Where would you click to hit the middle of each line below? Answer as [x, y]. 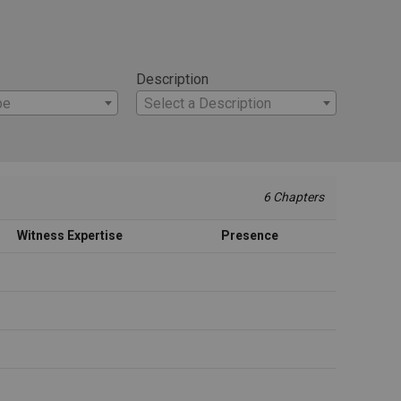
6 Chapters [294, 197]
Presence [250, 235]
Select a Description [208, 103]
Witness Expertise [70, 235]
